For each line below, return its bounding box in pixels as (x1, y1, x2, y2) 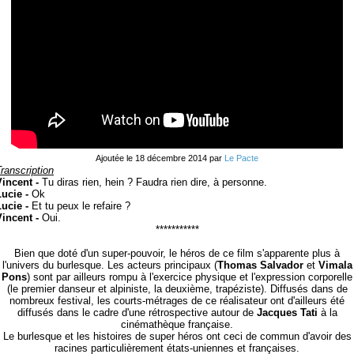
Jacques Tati (256, 307, 318, 318)
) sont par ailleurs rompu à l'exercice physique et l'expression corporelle (27, 271, 352, 283)
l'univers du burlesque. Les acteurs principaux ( (2, 259, 217, 271)
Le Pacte (224, 153, 258, 163)
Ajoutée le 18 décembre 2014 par (96, 153, 224, 163)
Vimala (318, 259, 352, 271)
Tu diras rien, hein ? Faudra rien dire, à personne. (39, 176, 267, 188)
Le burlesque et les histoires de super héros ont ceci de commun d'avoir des (2, 330, 352, 342)
